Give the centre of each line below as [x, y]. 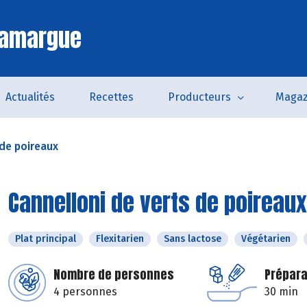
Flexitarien [120, 239]
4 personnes [85, 292]
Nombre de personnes [114, 274]
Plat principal [46, 239]
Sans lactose [193, 239]
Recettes [111, 97]
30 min [281, 292]
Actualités [30, 97]
